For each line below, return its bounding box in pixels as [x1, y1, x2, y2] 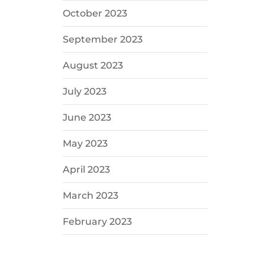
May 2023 [62, 138, 108, 150]
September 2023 [62, 34, 143, 46]
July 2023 [62, 86, 106, 98]
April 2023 [62, 164, 110, 176]
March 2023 [62, 190, 118, 202]
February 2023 [62, 216, 132, 228]
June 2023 [62, 112, 111, 124]
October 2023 [62, 8, 127, 20]
